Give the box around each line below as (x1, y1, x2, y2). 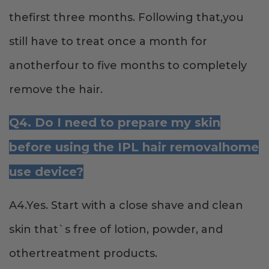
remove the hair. (9, 83, 103, 97)
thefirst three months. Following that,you (9, 11, 244, 25)
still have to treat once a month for (9, 35, 207, 49)
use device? (9, 165, 83, 180)
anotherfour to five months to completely (9, 59, 247, 73)
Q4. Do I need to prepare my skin (9, 115, 220, 130)
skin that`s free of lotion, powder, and (9, 223, 223, 237)
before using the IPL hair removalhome (9, 140, 259, 155)
